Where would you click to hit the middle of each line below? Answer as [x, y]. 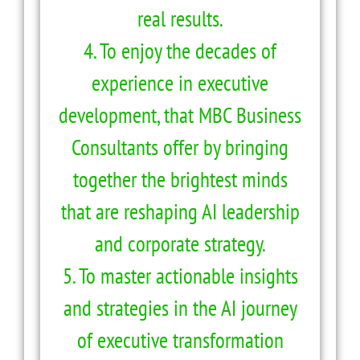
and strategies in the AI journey [180, 307]
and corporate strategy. [180, 243]
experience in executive [180, 82]
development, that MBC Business [180, 115]
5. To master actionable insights [180, 275]
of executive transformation [180, 340]
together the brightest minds [180, 179]
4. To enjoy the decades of [180, 50]
